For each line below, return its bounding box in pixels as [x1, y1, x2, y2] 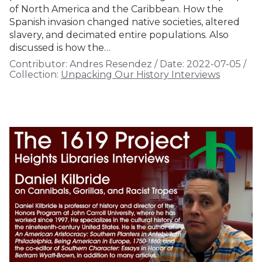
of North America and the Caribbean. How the [9, 4, 223, 15]
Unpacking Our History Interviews [61, 69, 220, 81]
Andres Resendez [67, 58, 152, 70]
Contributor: [9, 58, 67, 70]
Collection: [9, 69, 58, 81]
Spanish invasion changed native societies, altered [9, 16, 240, 28]
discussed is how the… [9, 42, 111, 54]
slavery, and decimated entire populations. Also [9, 29, 229, 41]
